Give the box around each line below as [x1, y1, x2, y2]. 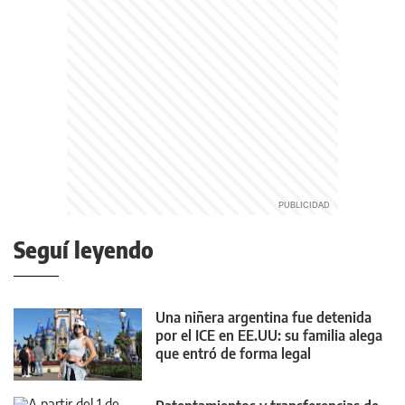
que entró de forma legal [155, 344, 311, 363]
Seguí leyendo [14, 236, 154, 264]
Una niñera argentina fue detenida [155, 308, 372, 327]
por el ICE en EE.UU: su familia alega [155, 326, 382, 345]
